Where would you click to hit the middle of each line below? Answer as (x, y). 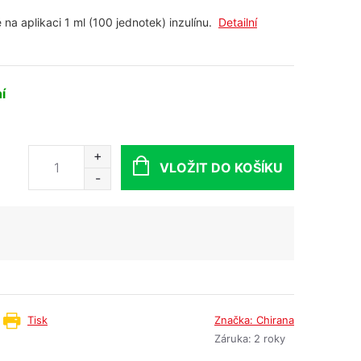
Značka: (235, 320)
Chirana (275, 320)
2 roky (270, 338)
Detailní (238, 22)
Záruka (231, 338)
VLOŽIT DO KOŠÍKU (221, 167)
